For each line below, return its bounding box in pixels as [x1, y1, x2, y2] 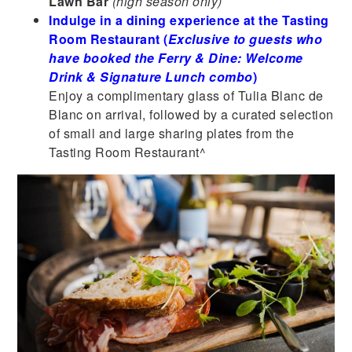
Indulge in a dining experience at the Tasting [49, 10, 329, 29]
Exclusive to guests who [167, 29, 323, 48]
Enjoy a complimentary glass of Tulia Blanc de [49, 86, 324, 104]
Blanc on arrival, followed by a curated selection [49, 104, 334, 123]
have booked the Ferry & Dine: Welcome [49, 48, 303, 67]
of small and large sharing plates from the [49, 123, 295, 142]
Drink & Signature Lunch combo [49, 67, 253, 86]
